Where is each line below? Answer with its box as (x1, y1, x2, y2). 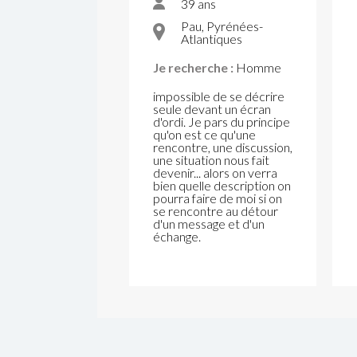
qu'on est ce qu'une (153, 127, 256, 142)
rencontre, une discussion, (153, 139, 292, 155)
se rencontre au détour (153, 203, 278, 218)
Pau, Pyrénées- (181, 18, 263, 33)
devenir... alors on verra (153, 165, 277, 180)
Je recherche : (153, 60, 233, 75)
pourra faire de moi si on (153, 190, 282, 206)
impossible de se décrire (153, 88, 284, 104)
